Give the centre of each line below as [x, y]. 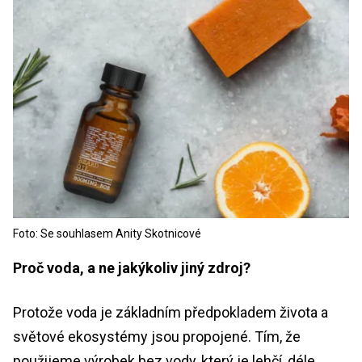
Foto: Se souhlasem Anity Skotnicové [107, 233]
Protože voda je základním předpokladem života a [170, 312]
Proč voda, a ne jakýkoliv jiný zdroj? [132, 267]
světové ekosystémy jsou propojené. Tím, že [157, 336]
